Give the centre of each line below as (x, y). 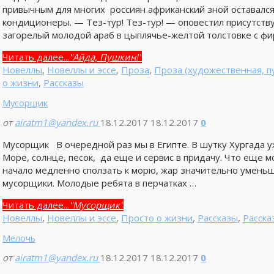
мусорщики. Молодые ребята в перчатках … (99, 183)
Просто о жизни (157, 218)
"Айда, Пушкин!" (105, 57)
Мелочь (19, 238)
